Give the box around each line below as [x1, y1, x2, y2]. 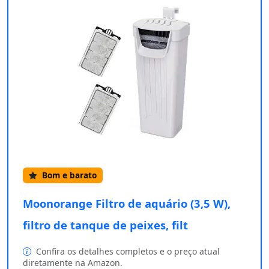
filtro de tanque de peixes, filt [23, 217, 188, 233]
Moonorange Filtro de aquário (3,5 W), [23, 196, 231, 211]
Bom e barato [40, 169, 97, 181]
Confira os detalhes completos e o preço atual [34, 246, 220, 258]
